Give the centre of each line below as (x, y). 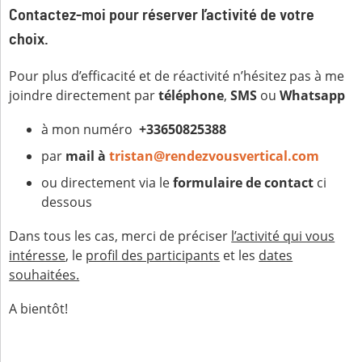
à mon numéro (89, 129)
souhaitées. (44, 275)
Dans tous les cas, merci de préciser (120, 236)
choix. (29, 40)
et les (240, 255)
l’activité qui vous (283, 236)
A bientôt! (39, 309)
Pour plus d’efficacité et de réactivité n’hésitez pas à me (177, 76)
